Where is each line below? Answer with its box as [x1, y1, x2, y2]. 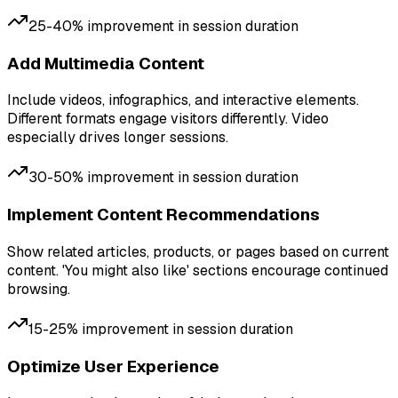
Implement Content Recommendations [7, 203, 320, 227]
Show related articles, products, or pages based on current [7, 242, 389, 261]
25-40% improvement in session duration [28, 17, 298, 36]
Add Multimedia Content [7, 52, 204, 75]
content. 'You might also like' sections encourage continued [7, 260, 388, 280]
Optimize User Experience [7, 354, 219, 378]
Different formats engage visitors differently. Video [7, 109, 329, 129]
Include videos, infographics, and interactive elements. [7, 91, 359, 110]
